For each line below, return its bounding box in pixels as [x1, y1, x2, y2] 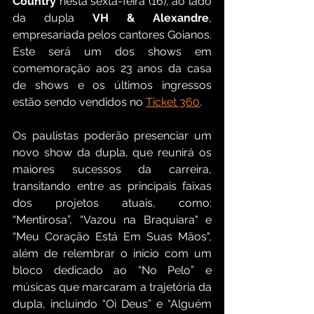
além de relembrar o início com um [13, 247, 212, 261]
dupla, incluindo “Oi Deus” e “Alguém [13, 297, 212, 311]
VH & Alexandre [93, 11, 209, 25]
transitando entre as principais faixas [13, 179, 212, 193]
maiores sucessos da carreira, [13, 163, 212, 177]
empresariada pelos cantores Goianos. [13, 28, 212, 42]
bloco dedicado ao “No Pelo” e [13, 264, 212, 278]
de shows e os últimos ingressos [13, 78, 212, 93]
